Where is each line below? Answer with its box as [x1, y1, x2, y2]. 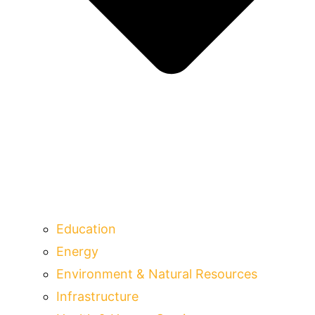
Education [56, 221, 116, 236]
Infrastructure [56, 288, 139, 304]
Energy [56, 243, 98, 259]
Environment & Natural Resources [56, 266, 257, 281]
